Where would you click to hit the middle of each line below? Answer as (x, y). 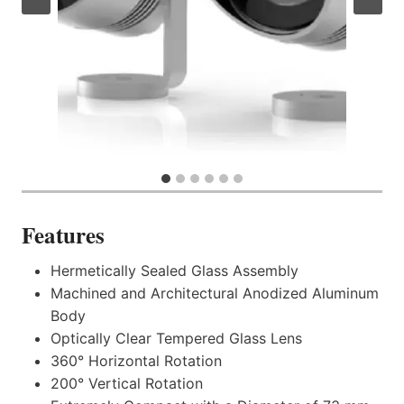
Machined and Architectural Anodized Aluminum (215, 294)
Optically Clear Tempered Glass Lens (176, 339)
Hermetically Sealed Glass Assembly (174, 271)
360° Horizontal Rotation (136, 361)
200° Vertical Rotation (127, 384)
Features (63, 234)
